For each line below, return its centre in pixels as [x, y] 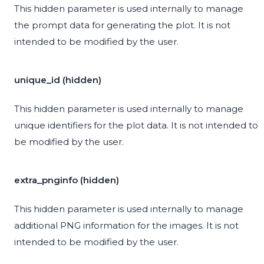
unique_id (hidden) [58, 80]
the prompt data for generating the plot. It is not [122, 25]
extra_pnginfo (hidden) [67, 180]
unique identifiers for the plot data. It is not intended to [136, 126]
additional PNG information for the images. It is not [126, 226]
